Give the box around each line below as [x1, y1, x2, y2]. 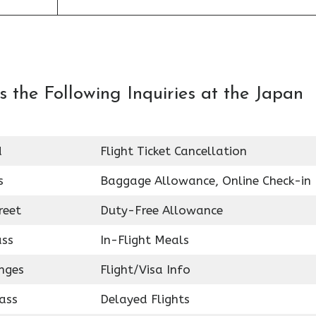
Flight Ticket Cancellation [99, 144, 247, 158]
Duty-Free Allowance [99, 203, 223, 217]
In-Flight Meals [99, 233, 189, 247]
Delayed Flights [99, 292, 190, 306]
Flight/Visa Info [99, 262, 190, 276]
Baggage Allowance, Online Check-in [99, 174, 311, 188]
